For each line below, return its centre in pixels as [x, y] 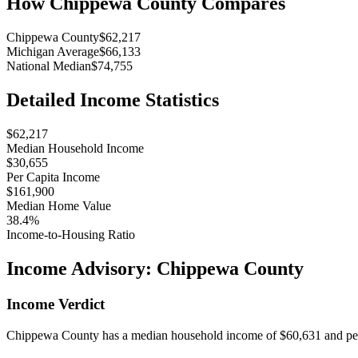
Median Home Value [59, 206]
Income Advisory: [82, 268]
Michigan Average [53, 52]
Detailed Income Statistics [113, 100]
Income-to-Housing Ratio [71, 235]
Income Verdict [56, 304]
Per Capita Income [53, 177]
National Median [49, 66]
